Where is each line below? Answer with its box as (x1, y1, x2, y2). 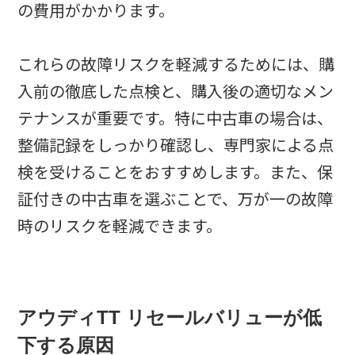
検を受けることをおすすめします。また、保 (17, 161, 334, 184)
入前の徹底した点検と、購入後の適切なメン (17, 80, 334, 103)
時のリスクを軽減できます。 (17, 215, 223, 238)
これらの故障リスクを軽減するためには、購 (17, 53, 335, 76)
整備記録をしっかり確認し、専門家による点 (17, 134, 334, 157)
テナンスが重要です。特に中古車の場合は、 (17, 107, 334, 130)
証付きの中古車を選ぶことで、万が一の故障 (17, 188, 334, 211)
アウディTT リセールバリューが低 (17, 307, 323, 328)
